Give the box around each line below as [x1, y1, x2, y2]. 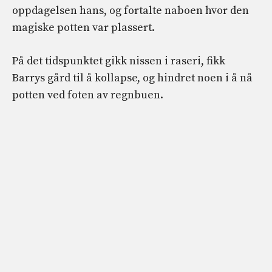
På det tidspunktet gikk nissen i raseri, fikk [12, 53, 225, 68]
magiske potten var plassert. [12, 20, 155, 35]
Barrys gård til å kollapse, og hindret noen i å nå [12, 70, 253, 85]
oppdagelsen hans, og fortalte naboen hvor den [12, 3, 249, 18]
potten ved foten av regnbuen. [12, 87, 163, 102]
